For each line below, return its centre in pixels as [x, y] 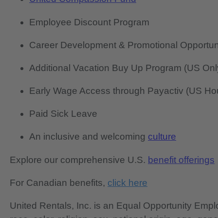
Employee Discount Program [89, 22]
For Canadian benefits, [59, 182]
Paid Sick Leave [63, 114]
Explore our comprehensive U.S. [79, 160]
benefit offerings [181, 160]
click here [127, 182]
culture [162, 137]
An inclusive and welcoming [89, 137]
